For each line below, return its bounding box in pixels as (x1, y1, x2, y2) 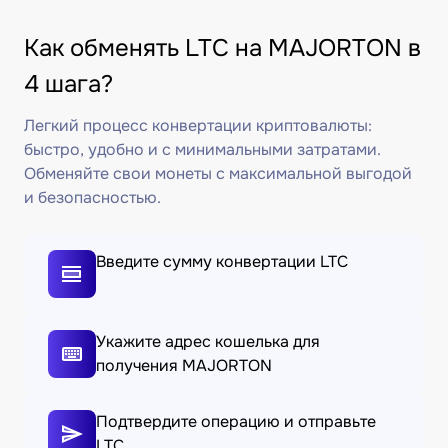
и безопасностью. (24, 187, 161, 208)
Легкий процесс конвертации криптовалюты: (24, 115, 372, 136)
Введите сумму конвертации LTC (96, 251, 348, 272)
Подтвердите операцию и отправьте (96, 411, 376, 432)
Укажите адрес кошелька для (96, 331, 320, 352)
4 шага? (24, 69, 113, 99)
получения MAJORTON (96, 355, 272, 376)
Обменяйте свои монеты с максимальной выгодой (24, 163, 412, 184)
